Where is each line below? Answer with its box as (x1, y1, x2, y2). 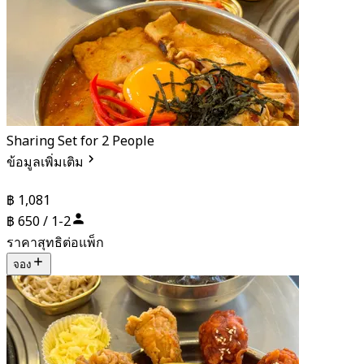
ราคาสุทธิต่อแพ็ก (6, 232, 104, 253)
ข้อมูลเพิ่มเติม (6, 153, 84, 173)
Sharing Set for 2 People (6, 132, 154, 152)
